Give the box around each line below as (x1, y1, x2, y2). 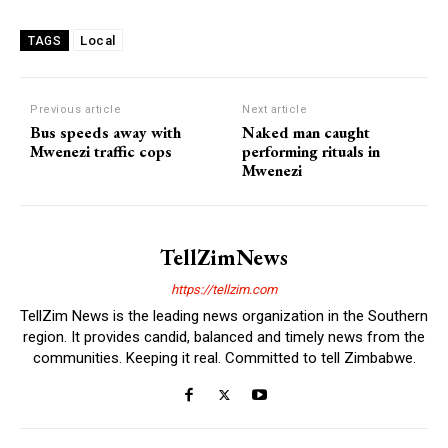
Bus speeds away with (30, 121, 181, 143)
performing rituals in (242, 140, 381, 162)
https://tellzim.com (171, 281, 277, 297)
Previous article (30, 102, 121, 116)
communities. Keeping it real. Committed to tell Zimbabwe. (32, 348, 416, 367)
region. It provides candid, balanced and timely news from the (23, 327, 425, 346)
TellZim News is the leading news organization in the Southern (20, 306, 428, 325)
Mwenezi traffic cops (30, 140, 172, 162)
